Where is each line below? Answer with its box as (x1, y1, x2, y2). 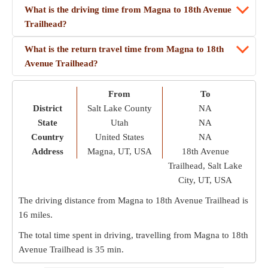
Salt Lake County (87, 103, 152, 113)
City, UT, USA (178, 175, 233, 185)
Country (31, 132, 64, 142)
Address (31, 147, 63, 156)
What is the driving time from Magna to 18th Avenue (25, 5, 232, 14)
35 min (95, 245, 121, 254)
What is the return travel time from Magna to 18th (25, 44, 224, 54)
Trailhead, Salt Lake (168, 161, 243, 170)
